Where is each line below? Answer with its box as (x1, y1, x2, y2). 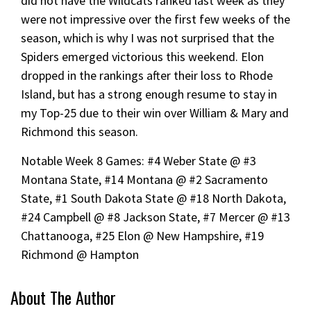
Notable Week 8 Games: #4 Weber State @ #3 (21, 152, 256, 169)
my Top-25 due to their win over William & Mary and (21, 104, 289, 121)
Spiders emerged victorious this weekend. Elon (21, 48, 264, 65)
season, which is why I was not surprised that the (21, 29, 274, 46)
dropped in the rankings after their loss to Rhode (21, 67, 273, 83)
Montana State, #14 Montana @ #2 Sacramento (21, 171, 268, 187)
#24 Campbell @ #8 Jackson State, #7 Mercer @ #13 (21, 208, 290, 225)
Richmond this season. (21, 123, 141, 140)
